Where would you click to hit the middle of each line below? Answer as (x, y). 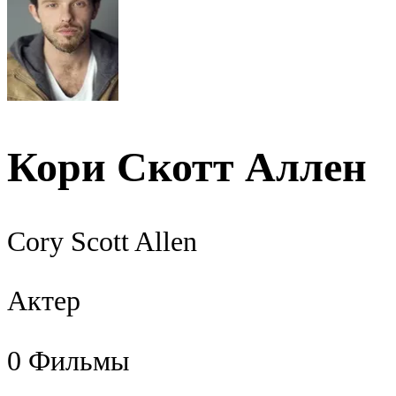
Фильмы (79, 361)
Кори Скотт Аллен (187, 167)
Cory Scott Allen (102, 241)
